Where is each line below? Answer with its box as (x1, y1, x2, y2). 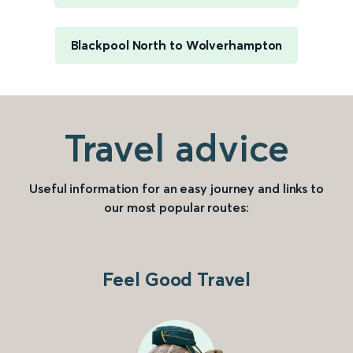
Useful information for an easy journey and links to (29, 180, 324, 197)
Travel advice (63, 124, 290, 172)
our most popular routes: (104, 199, 249, 216)
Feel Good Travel (102, 268, 251, 292)
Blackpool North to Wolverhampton (70, 37, 283, 54)
